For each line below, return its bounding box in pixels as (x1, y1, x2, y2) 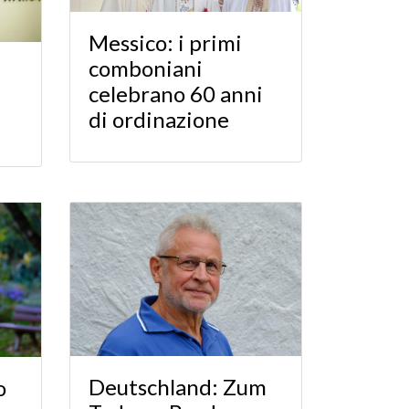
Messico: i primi (89, 28, 242, 56)
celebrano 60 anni (89, 79, 263, 107)
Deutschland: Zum (89, 373, 267, 401)
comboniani (89, 54, 203, 81)
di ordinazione (89, 105, 229, 132)
